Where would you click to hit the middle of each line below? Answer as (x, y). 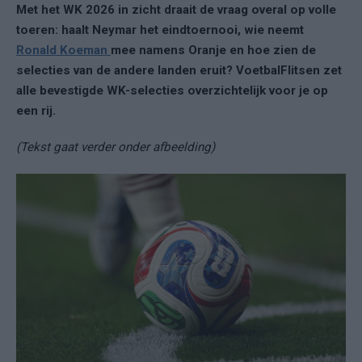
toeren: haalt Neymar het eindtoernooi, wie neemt (160, 30)
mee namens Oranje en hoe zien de (213, 51)
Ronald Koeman (63, 51)
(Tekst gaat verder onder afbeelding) (116, 147)
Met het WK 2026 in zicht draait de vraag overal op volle (176, 10)
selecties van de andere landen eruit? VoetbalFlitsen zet (179, 71)
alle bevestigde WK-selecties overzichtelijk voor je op (172, 91)
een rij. (36, 111)
